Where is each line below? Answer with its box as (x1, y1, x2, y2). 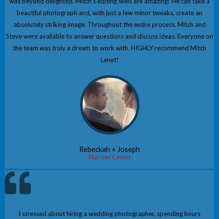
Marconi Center (88, 153, 131, 161)
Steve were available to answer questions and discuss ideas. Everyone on (6, 32, 213, 41)
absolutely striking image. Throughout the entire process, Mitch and (13, 21, 206, 29)
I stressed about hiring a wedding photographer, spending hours (19, 210, 200, 218)
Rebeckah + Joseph (79, 145, 140, 154)
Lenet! (100, 56, 119, 64)
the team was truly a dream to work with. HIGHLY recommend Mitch (13, 44, 206, 52)
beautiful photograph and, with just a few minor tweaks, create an (17, 9, 202, 17)
